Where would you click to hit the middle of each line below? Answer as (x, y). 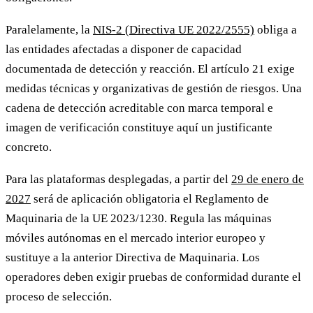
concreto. (29, 147)
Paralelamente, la (49, 29)
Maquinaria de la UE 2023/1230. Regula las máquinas (139, 219)
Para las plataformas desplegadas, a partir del (118, 180)
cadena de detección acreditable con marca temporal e (139, 108)
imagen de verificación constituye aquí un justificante (139, 127)
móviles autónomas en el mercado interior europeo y (136, 238)
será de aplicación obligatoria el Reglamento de (150, 199)
